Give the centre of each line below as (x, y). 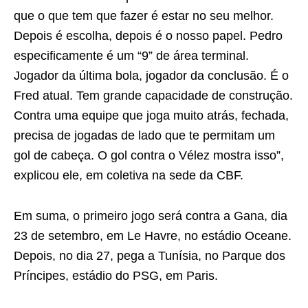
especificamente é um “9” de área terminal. (131, 55)
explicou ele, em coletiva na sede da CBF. (129, 175)
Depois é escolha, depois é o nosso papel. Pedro (148, 35)
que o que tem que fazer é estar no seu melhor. (144, 15)
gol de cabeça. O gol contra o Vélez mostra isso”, (149, 155)
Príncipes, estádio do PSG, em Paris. (116, 275)
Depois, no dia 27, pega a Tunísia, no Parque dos (150, 255)
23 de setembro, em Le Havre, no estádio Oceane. (153, 235)
